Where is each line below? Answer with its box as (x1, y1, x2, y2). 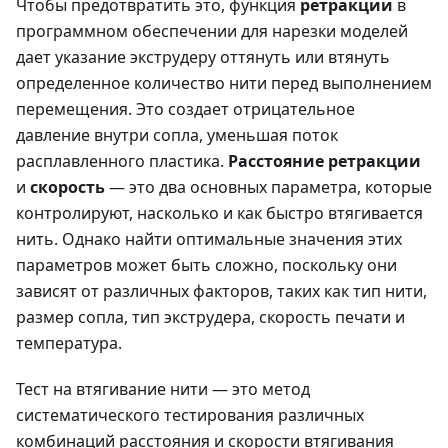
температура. (16, 331, 122, 354)
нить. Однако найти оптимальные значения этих (16, 227, 402, 250)
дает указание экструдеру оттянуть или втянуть (16, 45, 390, 68)
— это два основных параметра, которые (105, 175, 432, 198)
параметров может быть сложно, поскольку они (16, 253, 397, 276)
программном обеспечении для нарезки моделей (16, 19, 408, 42)
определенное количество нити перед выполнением (16, 71, 432, 94)
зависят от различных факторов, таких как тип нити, (16, 279, 427, 302)
